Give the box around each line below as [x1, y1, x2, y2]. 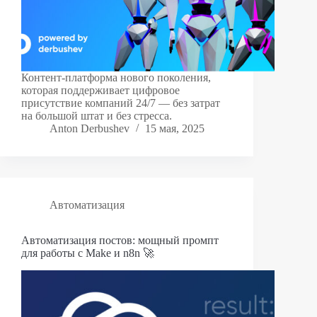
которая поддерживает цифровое [21, 84, 180, 97]
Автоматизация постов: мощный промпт [21, 234, 219, 247]
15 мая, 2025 [145, 122, 204, 135]
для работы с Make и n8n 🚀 [21, 247, 154, 260]
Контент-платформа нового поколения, [21, 71, 211, 84]
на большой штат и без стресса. [21, 110, 172, 122]
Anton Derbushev [50, 122, 129, 135]
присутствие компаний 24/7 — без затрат [21, 97, 220, 110]
